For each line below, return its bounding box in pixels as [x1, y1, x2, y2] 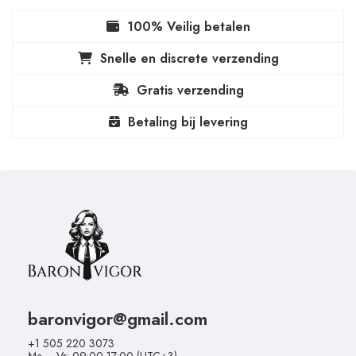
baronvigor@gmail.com [28, 306, 207, 332]
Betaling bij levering [127, 112, 248, 131]
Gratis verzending [136, 80, 244, 99]
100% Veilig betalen [126, 17, 250, 36]
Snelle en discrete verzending [99, 48, 279, 68]
